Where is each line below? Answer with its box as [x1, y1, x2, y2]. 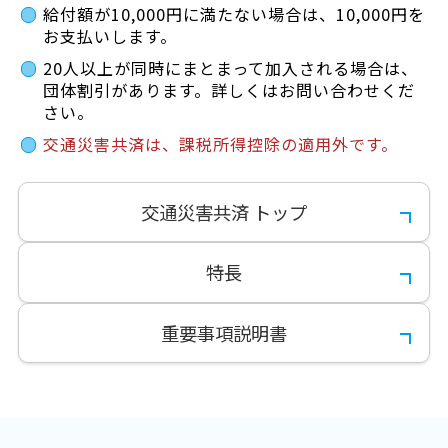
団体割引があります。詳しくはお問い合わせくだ [42, 78, 415, 103]
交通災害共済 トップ [141, 198, 307, 225]
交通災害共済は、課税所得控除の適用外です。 [42, 132, 398, 157]
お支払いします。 [42, 24, 177, 49]
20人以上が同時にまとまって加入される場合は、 [42, 56, 418, 81]
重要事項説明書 [161, 319, 287, 346]
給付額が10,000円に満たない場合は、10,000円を [42, 2, 425, 27]
